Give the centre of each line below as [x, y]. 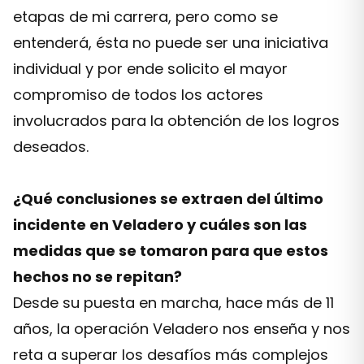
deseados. [51, 147]
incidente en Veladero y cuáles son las [160, 225]
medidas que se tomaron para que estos [171, 251]
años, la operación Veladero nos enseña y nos [182, 329]
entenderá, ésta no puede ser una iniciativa [171, 43]
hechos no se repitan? [97, 277]
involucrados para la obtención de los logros [176, 121]
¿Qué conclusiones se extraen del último [168, 199]
